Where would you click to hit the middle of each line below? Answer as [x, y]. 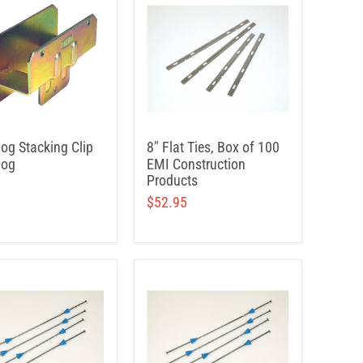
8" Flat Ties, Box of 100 [213, 147]
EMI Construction [196, 164]
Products [172, 180]
